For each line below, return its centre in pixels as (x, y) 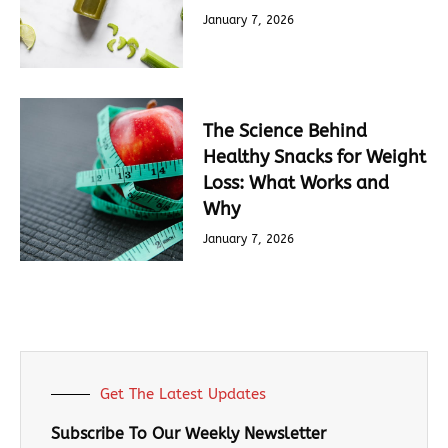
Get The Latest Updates (183, 394)
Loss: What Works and (296, 183)
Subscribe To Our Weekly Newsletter (188, 434)
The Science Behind (285, 131)
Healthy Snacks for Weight (315, 157)
